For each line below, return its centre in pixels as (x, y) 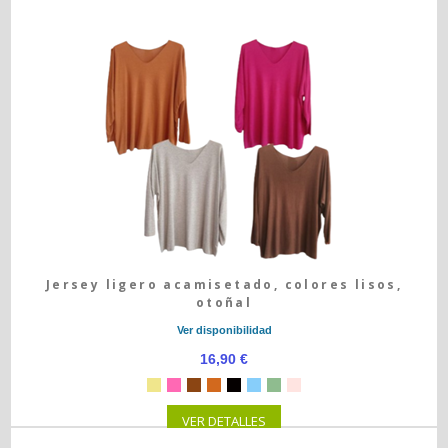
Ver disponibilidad (224, 330)
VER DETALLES (224, 421)
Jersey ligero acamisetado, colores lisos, (224, 284)
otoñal (224, 302)
